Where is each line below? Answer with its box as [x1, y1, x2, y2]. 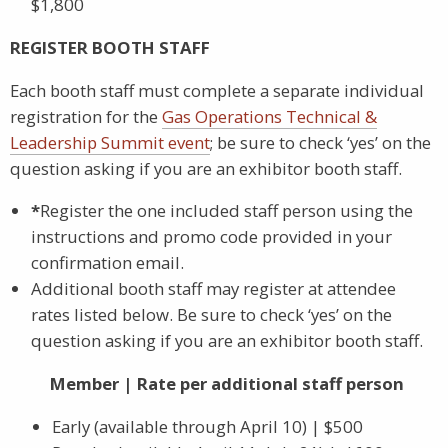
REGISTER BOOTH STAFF [10, 35, 210, 59]
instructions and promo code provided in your [31, 225, 392, 249]
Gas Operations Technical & [162, 104, 377, 128]
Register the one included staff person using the [40, 199, 413, 223]
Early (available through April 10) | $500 [52, 414, 363, 438]
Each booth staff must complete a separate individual [10, 78, 424, 102]
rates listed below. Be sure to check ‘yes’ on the [31, 303, 392, 327]
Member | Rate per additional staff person [50, 372, 404, 396]
